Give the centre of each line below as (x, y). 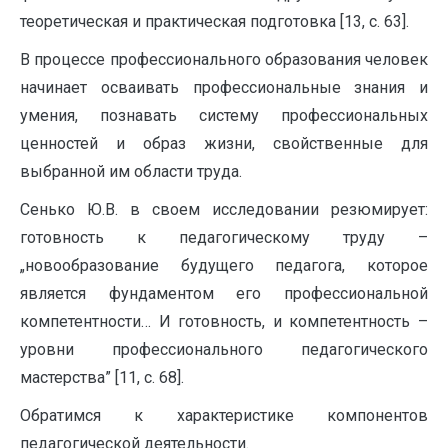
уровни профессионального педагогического (224, 349)
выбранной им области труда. (131, 171)
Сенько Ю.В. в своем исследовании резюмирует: (224, 209)
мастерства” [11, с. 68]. (102, 377)
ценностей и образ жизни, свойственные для (224, 143)
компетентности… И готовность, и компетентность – (224, 321)
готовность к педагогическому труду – (224, 237)
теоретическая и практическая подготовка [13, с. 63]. (214, 21)
